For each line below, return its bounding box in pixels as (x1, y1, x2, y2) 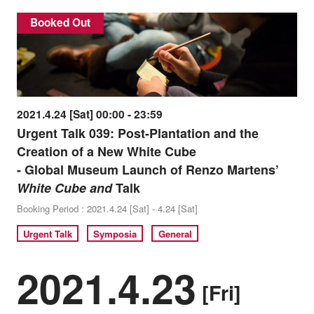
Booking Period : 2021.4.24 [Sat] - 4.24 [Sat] (16, 202, 198, 216)
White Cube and (16, 179, 112, 198)
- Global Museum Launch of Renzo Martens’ (16, 161, 279, 179)
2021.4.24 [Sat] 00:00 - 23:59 (16, 107, 163, 123)
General (158, 226, 192, 240)
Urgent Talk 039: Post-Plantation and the (16, 124, 259, 143)
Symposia (93, 226, 137, 240)
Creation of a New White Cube (16, 142, 196, 161)
